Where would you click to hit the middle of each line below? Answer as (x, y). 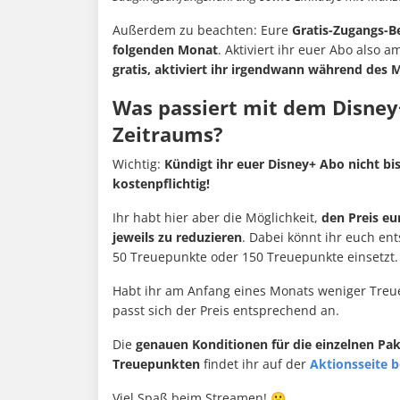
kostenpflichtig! (161, 184)
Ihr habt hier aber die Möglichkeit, (217, 218)
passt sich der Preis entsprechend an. (228, 311)
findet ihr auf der (255, 364)
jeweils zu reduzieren (177, 237)
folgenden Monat (165, 50)
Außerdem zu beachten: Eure (202, 30)
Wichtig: (138, 164)
